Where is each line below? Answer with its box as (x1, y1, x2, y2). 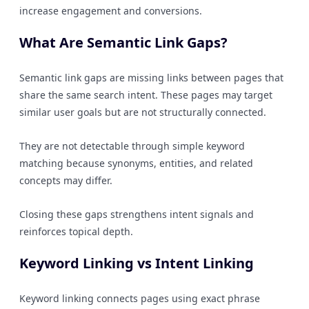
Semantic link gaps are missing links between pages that (19, 71, 283, 84)
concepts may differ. (19, 174, 112, 187)
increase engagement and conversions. (19, 4, 202, 17)
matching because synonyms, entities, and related (19, 157, 253, 170)
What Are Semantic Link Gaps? (19, 33, 228, 52)
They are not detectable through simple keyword (19, 139, 245, 152)
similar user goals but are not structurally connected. (19, 106, 266, 119)
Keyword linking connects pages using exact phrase (19, 292, 260, 305)
